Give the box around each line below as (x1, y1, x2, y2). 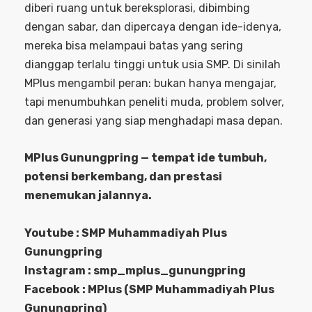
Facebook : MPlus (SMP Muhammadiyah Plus (24, 282, 274, 296)
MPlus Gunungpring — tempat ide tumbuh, (24, 150, 267, 164)
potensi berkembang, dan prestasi (24, 169, 222, 183)
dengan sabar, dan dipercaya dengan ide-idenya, (24, 19, 281, 33)
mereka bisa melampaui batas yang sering (24, 38, 243, 52)
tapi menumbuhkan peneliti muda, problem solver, (24, 95, 284, 109)
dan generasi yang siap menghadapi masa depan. (24, 114, 283, 127)
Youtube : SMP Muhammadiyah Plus (24, 226, 227, 240)
